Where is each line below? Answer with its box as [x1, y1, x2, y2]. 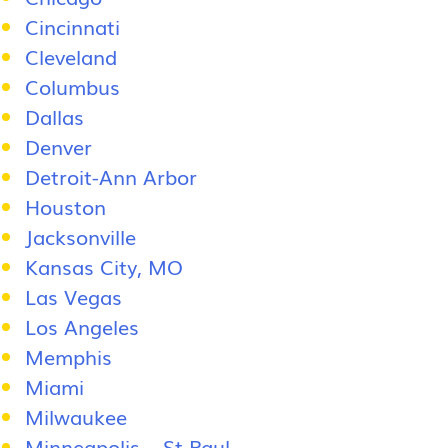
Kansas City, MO [25, 251, 183, 281]
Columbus [25, 71, 120, 101]
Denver [25, 131, 92, 161]
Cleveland [25, 41, 117, 71]
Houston [25, 191, 106, 221]
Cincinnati [25, 11, 120, 41]
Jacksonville [25, 221, 136, 251]
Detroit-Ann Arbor [25, 161, 197, 191]
